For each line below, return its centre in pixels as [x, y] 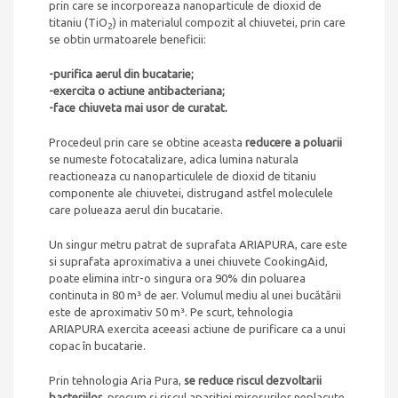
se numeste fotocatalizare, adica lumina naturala [174, 159]
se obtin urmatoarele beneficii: [127, 40]
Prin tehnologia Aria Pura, [116, 381]
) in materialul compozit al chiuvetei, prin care [229, 23]
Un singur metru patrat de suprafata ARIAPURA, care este [198, 245]
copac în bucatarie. [97, 346]
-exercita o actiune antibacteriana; [137, 91]
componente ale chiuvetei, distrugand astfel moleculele [191, 193]
